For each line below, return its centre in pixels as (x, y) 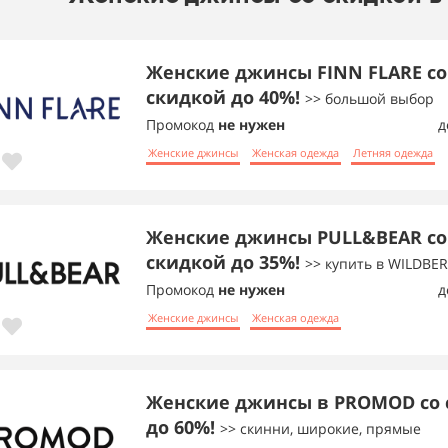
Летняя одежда (393, 152)
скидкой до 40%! (225, 97)
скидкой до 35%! (225, 262)
